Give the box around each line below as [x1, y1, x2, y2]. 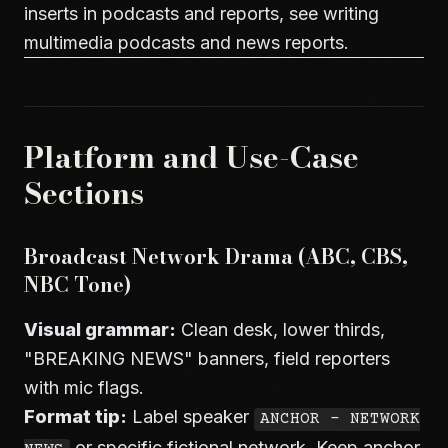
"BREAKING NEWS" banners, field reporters [24, 348, 390, 369]
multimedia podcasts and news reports [24, 32, 344, 53]
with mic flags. [24, 377, 144, 398]
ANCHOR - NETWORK [260, 410, 420, 429]
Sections [24, 170, 144, 216]
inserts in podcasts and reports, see [24, 3, 323, 24]
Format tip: [24, 406, 127, 427]
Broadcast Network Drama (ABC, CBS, [24, 241, 408, 272]
